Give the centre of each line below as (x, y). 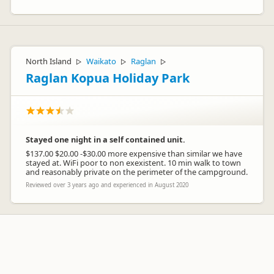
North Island (49, 61)
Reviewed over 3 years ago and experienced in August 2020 (107, 185)
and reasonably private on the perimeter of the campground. (137, 172)
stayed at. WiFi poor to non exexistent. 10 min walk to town (133, 163)
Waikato (101, 61)
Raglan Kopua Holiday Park (108, 78)
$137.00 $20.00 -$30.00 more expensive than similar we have (134, 154)
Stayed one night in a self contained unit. (106, 139)
